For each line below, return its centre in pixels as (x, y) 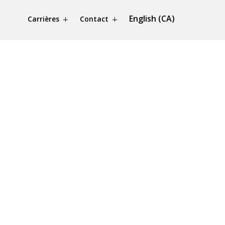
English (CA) (152, 19)
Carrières (43, 19)
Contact (94, 19)
